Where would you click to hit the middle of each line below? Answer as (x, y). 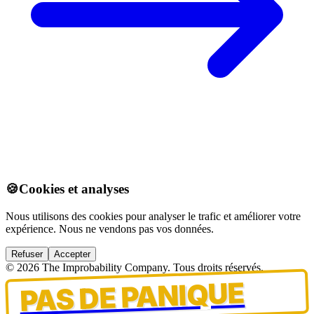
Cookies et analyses (74, 189)
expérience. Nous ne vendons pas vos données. (110, 229)
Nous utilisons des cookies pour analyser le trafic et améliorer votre (153, 217)
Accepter (72, 254)
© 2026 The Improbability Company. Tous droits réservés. (135, 268)
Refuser (27, 254)
